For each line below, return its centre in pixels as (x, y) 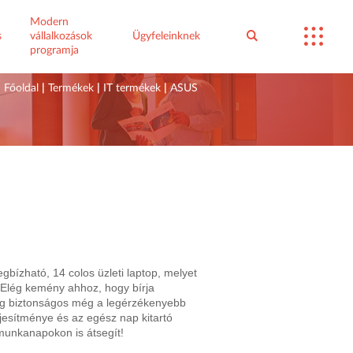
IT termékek (132, 89)
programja (55, 50)
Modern (50, 22)
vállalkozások (61, 36)
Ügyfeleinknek (167, 36)
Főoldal (21, 89)
